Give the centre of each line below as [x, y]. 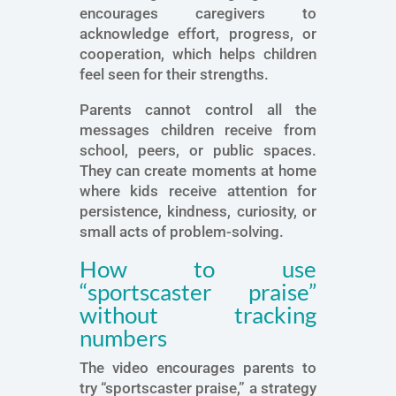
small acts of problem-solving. [181, 232]
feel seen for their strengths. [174, 75]
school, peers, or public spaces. [198, 151]
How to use [198, 269]
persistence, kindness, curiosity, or [198, 212]
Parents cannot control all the [198, 110]
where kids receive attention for [198, 191]
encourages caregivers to [198, 14]
